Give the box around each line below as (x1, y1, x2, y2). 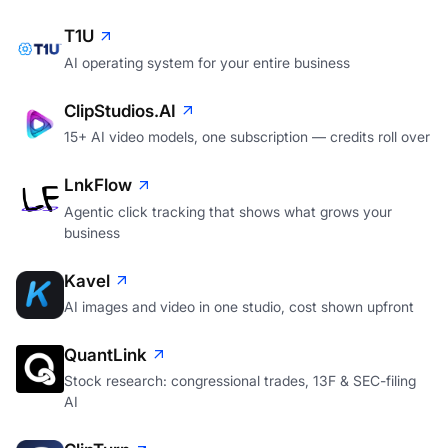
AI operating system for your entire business (64, 53, 350, 71)
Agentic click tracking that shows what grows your (64, 202, 392, 220)
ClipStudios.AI (64, 100, 176, 121)
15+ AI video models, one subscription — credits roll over (64, 128, 430, 146)
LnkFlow (64, 175, 132, 196)
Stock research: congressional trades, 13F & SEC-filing (64, 372, 416, 390)
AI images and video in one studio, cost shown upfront (64, 298, 414, 316)
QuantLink (64, 345, 147, 366)
